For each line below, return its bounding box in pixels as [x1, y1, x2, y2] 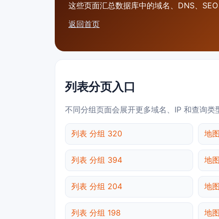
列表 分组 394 [71, 155, 122, 165]
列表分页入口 [65, 80, 135, 94]
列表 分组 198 [71, 208, 121, 218]
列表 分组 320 [71, 129, 122, 139]
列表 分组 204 [71, 181, 122, 192]
